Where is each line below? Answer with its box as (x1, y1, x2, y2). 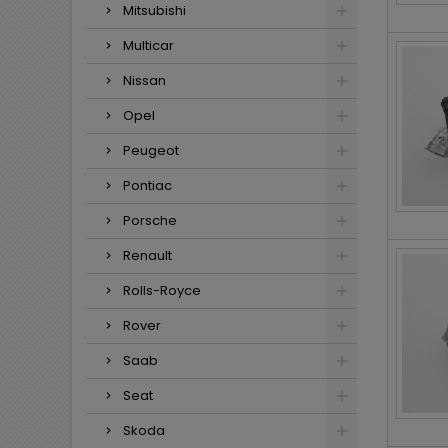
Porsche (123, 211, 177, 230)
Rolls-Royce (123, 281, 201, 300)
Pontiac (123, 176, 172, 195)
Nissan (123, 71, 166, 90)
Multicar (123, 36, 174, 55)
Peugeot (123, 141, 179, 160)
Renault (123, 246, 172, 265)
